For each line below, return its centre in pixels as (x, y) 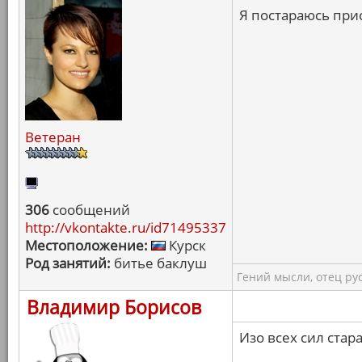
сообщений (90, 210)
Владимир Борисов (114, 307)
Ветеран (53, 137)
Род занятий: (68, 263)
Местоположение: (86, 245)
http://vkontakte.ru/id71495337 (126, 227)
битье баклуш (159, 263)
